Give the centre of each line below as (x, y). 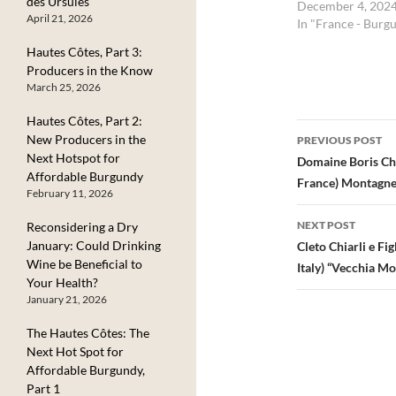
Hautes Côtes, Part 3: (84, 51)
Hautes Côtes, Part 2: (84, 120)
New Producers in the (86, 139)
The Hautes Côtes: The (88, 332)
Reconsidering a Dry (82, 226)
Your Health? (62, 282)
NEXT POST (326, 225)
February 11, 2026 (70, 193)
